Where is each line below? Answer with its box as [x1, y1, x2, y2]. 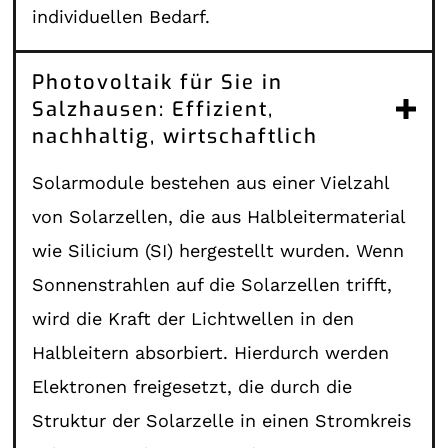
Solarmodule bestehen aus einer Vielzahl [32, 171, 390, 193]
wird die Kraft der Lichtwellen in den [32, 307, 355, 329]
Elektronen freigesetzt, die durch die [32, 375, 353, 397]
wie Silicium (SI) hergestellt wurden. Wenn [32, 239, 405, 261]
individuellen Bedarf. [32, 5, 211, 27]
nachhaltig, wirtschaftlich [32, 122, 319, 150]
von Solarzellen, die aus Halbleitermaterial [32, 205, 406, 227]
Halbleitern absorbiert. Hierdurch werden [32, 341, 390, 363]
